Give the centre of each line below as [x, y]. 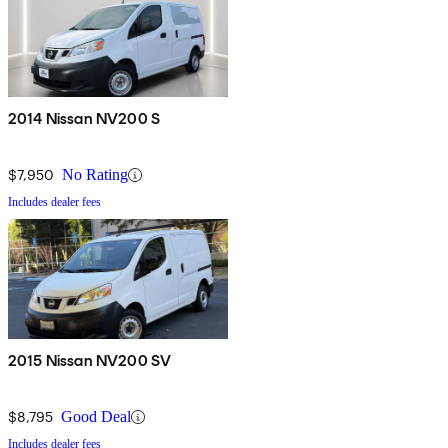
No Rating [95, 175]
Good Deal [96, 417]
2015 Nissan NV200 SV [90, 361]
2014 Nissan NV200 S [84, 119]
